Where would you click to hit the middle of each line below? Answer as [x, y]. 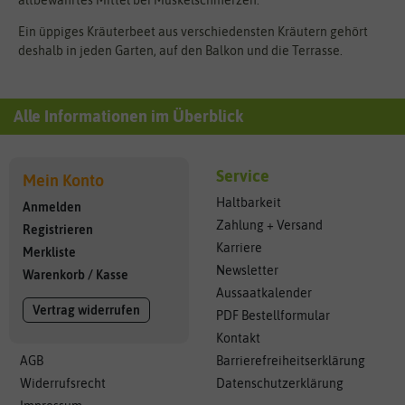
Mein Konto [63, 180]
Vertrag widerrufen [86, 310]
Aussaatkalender [264, 292]
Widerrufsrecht [63, 383]
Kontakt [238, 338]
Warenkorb [54, 274]
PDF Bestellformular [273, 315]
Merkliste [49, 252]
